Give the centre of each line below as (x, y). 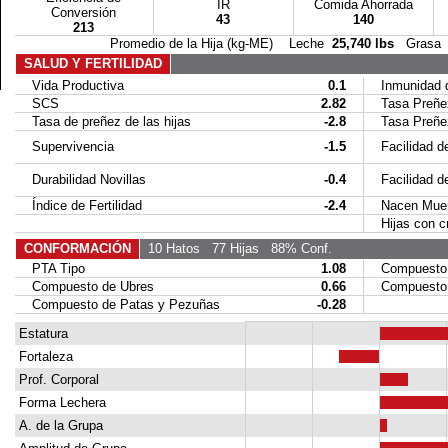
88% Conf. (295, 248)
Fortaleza (43, 356)
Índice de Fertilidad (78, 205)
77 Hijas (229, 248)
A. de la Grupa (58, 425)
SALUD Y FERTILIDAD (92, 63)
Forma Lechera (60, 402)
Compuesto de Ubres (84, 286)
